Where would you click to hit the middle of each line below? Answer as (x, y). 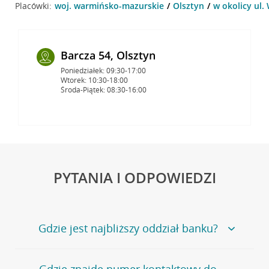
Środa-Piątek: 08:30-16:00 (103, 89)
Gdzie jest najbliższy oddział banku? (128, 228)
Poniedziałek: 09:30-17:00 (103, 70)
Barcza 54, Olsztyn (108, 55)
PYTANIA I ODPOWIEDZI (134, 177)
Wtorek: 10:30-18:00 (94, 80)
